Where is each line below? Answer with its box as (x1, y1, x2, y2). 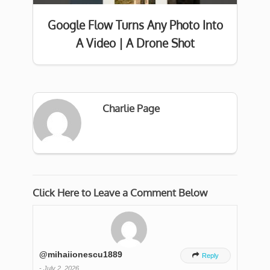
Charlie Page (102, 102, 160, 115)
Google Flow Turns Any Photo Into (47, 17, 223, 33)
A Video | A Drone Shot (75, 36, 195, 51)
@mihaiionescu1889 (39, 250, 122, 260)
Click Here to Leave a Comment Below (33, 186, 207, 199)
